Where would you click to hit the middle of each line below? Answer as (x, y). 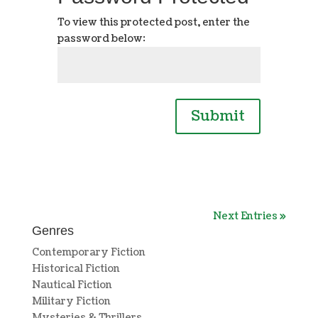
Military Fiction (71, 301)
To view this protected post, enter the (153, 23)
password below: (101, 39)
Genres (53, 231)
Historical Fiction (76, 269)
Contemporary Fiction (88, 252)
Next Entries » (250, 216)
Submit (218, 117)
